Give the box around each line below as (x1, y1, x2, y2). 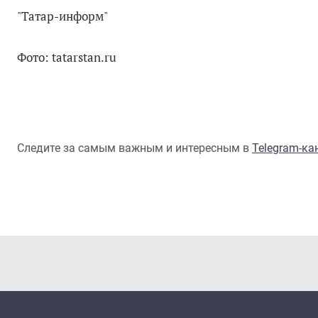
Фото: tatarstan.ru (17, 48, 116, 65)
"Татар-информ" (17, 7, 108, 24)
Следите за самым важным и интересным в (17, 141, 252, 155)
